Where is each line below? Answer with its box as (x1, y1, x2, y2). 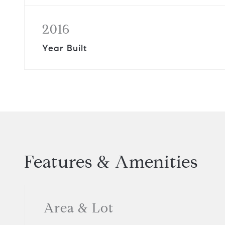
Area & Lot (44, 199, 114, 216)
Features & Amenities (24, 151, 198, 172)
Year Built (42, 43, 87, 54)
